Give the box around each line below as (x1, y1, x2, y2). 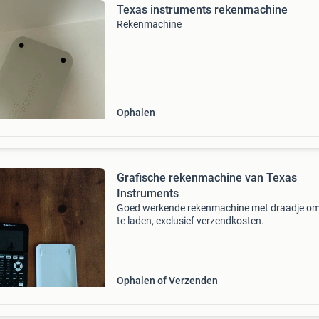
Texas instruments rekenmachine (116, 3, 288, 16)
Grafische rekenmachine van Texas (116, 171, 297, 184)
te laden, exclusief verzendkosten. (116, 215, 264, 226)
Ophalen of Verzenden (116, 275, 218, 286)
